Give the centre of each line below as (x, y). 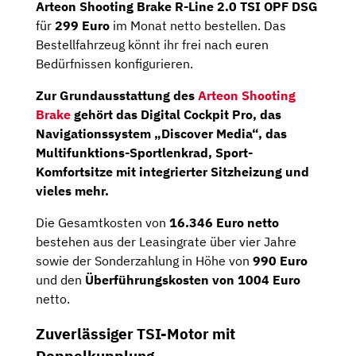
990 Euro (280, 260)
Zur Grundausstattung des (117, 95)
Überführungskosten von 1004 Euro (193, 279)
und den (60, 279)
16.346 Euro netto (224, 222)
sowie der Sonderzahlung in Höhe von (144, 260)
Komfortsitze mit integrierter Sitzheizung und (172, 171)
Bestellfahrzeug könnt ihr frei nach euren (152, 44)
